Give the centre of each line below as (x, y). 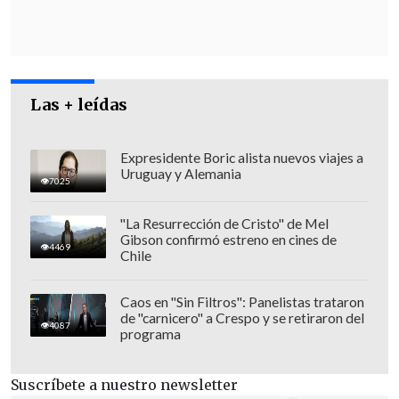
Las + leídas (79, 105)
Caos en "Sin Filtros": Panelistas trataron (242, 302)
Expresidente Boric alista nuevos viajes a (241, 158)
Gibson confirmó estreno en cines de (228, 240)
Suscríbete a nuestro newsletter (124, 385)
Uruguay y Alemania (180, 174)
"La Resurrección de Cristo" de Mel (224, 224)
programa (150, 334)
